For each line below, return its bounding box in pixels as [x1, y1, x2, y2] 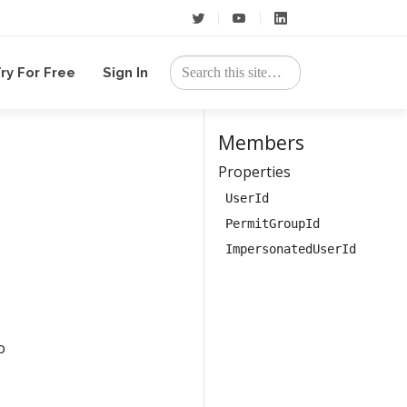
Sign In [103, 65, 148, 81]
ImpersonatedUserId [225, 242, 356, 256]
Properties [218, 162, 291, 182]
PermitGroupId [225, 216, 320, 231]
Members [218, 129, 304, 155]
